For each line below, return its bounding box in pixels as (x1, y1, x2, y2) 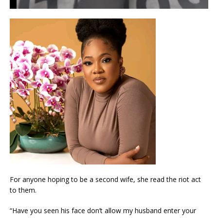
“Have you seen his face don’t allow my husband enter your (10, 205, 196, 215)
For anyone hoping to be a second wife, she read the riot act (10, 174, 201, 184)
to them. (10, 185, 36, 195)
